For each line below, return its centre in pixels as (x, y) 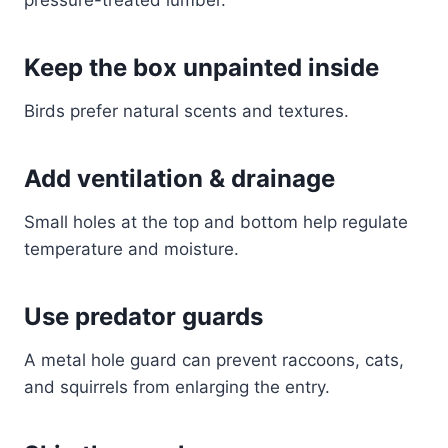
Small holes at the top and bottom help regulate (216, 222)
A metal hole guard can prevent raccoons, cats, (214, 360)
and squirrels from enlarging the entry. (177, 387)
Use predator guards (143, 317)
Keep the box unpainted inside (201, 68)
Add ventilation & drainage (179, 179)
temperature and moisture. (131, 249)
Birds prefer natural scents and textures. (186, 111)
